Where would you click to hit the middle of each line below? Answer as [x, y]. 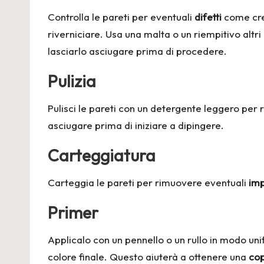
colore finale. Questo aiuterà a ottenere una [148, 256]
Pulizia [72, 81]
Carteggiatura [102, 155]
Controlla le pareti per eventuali [121, 16]
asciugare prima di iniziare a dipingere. [136, 125]
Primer [73, 212]
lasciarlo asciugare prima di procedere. [137, 51]
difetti [208, 16]
